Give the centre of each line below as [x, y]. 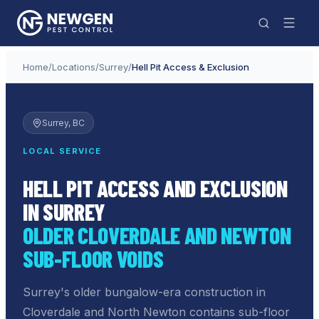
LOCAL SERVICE [62, 151]
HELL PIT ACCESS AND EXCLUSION [155, 188]
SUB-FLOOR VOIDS [93, 258]
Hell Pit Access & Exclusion [190, 67]
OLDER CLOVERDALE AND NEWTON [157, 235]
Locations [74, 67]
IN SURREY [64, 211]
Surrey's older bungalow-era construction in [144, 292]
